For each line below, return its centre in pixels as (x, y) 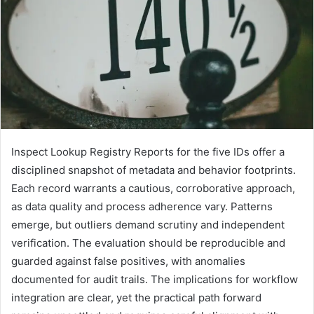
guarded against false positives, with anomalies (128, 261)
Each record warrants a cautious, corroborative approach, (153, 188)
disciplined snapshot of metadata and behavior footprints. (153, 170)
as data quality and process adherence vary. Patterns (142, 206)
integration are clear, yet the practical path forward (136, 297)
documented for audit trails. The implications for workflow (155, 279)
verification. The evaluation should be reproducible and (148, 243)
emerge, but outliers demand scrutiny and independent (148, 224)
